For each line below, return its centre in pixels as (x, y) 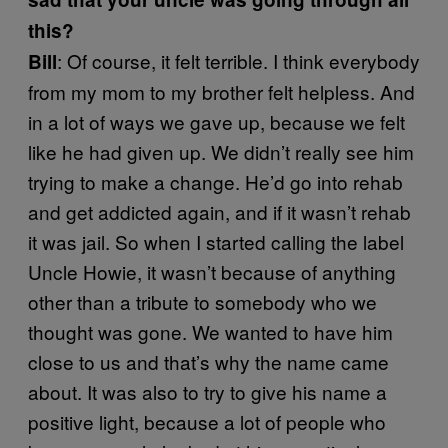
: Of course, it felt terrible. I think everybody (238, 60)
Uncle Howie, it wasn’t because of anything (212, 271)
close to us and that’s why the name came (208, 361)
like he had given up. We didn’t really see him (221, 151)
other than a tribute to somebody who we (202, 301)
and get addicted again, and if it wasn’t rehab (219, 211)
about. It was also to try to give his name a (207, 391)
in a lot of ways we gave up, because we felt (216, 121)
